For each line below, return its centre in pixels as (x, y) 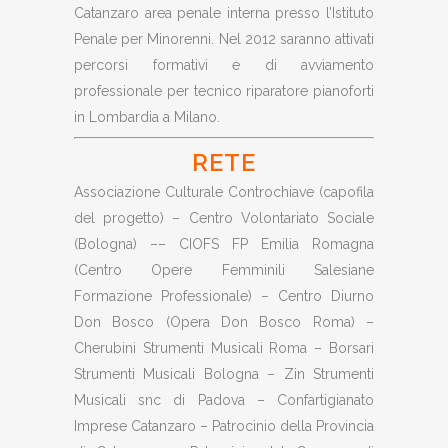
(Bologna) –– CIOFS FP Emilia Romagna (224, 244)
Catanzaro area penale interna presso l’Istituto (224, 13)
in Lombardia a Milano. (147, 117)
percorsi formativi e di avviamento (224, 65)
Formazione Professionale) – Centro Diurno (224, 296)
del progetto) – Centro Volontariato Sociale (224, 218)
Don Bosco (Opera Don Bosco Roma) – (224, 322)
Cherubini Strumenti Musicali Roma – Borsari (224, 348)
